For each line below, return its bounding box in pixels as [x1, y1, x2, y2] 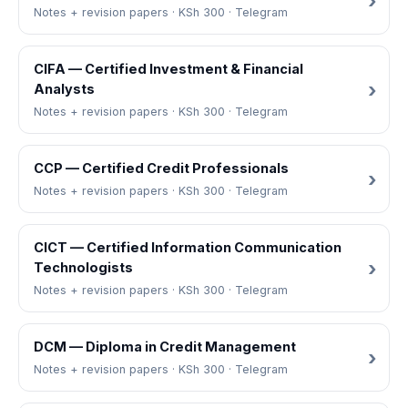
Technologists [34, 260, 133, 275]
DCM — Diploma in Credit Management [34, 339, 296, 354]
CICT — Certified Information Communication [34, 240, 342, 255]
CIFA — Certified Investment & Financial [34, 61, 303, 76]
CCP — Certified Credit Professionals [34, 160, 289, 176]
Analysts [34, 81, 95, 97]
